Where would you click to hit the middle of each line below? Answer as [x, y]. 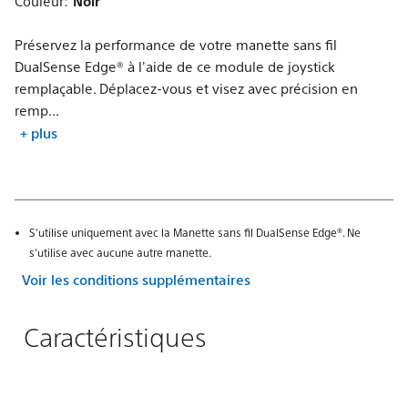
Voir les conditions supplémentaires [136, 279]
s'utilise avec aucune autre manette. [120, 252]
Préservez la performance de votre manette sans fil [176, 44]
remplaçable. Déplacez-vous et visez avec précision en [186, 88]
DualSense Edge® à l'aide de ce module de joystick [175, 66]
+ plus [39, 133]
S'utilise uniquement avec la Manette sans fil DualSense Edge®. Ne [195, 232]
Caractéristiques [115, 336]
